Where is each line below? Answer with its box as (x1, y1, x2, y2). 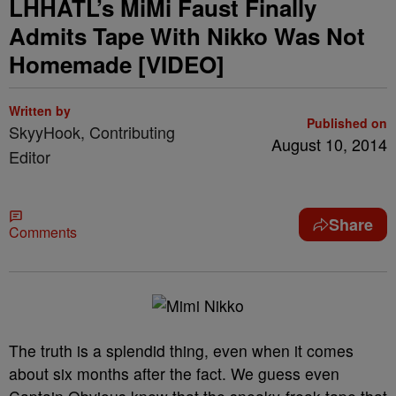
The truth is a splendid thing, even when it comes (9, 339, 354, 362)
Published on (307, 114, 387, 132)
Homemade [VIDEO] (9, 48, 225, 80)
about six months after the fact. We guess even (9, 362, 339, 385)
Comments (9, 222, 77, 242)
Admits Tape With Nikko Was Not (9, 19, 365, 52)
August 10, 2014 (271, 133, 387, 156)
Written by (9, 102, 71, 119)
